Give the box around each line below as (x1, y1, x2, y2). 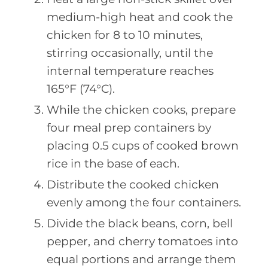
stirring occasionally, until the (47, 45, 213, 60)
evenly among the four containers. (47, 195, 241, 209)
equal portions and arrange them (47, 252, 236, 266)
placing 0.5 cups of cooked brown (47, 138, 239, 153)
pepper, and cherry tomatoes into (47, 234, 238, 248)
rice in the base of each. (47, 156, 179, 170)
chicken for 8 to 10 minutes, (47, 28, 203, 42)
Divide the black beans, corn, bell (47, 216, 233, 230)
